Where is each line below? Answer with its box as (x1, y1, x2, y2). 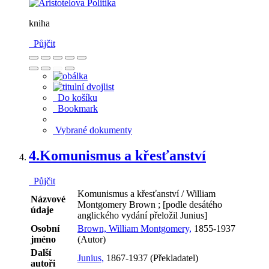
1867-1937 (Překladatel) (104, 253, 198, 264)
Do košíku (53, 92, 97, 103)
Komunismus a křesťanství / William (77, 189, 216, 199)
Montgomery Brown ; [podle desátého (77, 199, 222, 210)
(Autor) (77, 234, 106, 245)
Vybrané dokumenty (53, 125, 132, 136)
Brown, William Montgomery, (77, 223, 192, 234)
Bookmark (53, 103, 98, 114)
